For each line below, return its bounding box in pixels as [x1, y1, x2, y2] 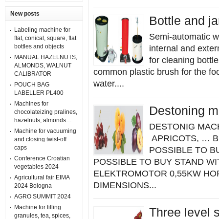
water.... [93, 79, 124, 88]
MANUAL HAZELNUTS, [14, 54, 77, 61]
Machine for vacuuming [14, 128, 76, 134]
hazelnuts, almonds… [14, 117, 72, 124]
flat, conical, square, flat [14, 35, 76, 42]
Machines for [14, 100, 48, 107]
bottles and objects [14, 43, 64, 50]
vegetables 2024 [14, 163, 59, 170]
